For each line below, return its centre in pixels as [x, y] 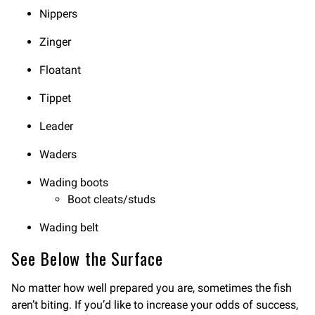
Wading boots [74, 182]
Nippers [58, 14]
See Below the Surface [87, 258]
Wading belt [69, 227]
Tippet [55, 98]
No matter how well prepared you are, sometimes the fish [152, 288]
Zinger [55, 42]
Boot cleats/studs [111, 199]
